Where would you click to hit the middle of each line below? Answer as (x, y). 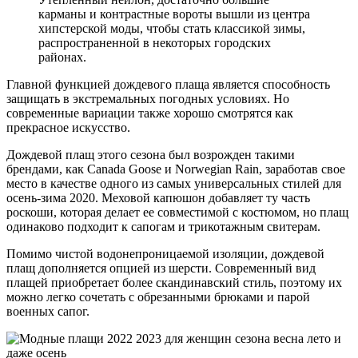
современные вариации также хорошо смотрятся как (150, 113)
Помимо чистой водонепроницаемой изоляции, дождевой (165, 254)
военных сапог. (48, 312)
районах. (62, 58)
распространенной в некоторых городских (155, 43)
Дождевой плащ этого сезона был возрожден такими (151, 155)
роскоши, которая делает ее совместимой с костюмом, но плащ (177, 213)
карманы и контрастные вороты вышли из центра (174, 14)
